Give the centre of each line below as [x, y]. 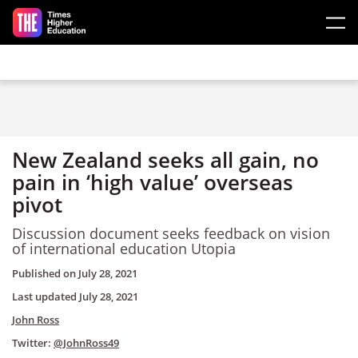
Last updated [46, 296]
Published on [45, 273]
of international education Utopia [124, 248]
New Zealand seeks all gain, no [165, 160]
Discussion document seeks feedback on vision [171, 233]
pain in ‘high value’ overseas [153, 182]
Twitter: [33, 343]
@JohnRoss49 [86, 343]
